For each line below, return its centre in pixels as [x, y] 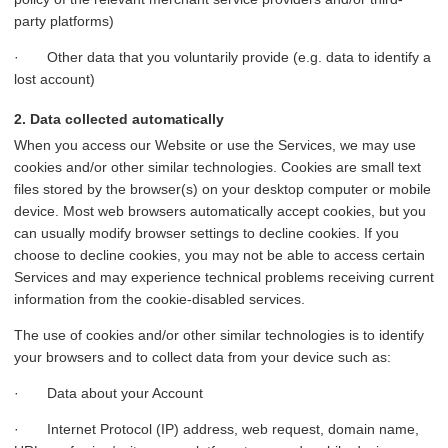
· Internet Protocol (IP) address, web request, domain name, [216, 429]
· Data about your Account [108, 393]
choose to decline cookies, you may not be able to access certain [219, 255]
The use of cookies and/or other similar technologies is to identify [219, 335]
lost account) [54, 79]
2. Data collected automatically [119, 119]
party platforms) [64, 21]
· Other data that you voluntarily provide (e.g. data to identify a [222, 57]
